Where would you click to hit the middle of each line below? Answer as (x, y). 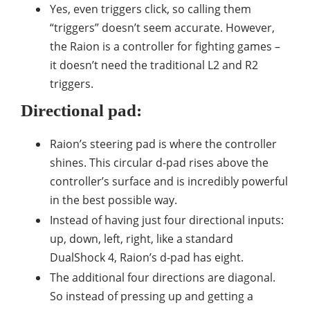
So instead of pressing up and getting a (152, 297)
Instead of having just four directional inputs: (167, 220)
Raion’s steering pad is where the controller (163, 144)
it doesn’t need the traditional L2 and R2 (154, 65)
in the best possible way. (113, 200)
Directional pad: (81, 111)
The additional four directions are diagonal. (163, 278)
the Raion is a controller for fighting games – (165, 47)
